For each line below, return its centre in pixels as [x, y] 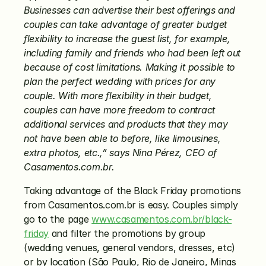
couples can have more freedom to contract [119, 110]
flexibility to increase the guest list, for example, [127, 39]
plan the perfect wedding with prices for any [120, 81]
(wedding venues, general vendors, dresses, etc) [129, 248]
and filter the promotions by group [127, 233]
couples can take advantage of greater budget [125, 24]
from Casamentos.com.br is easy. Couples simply [131, 205]
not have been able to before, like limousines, [122, 138]
